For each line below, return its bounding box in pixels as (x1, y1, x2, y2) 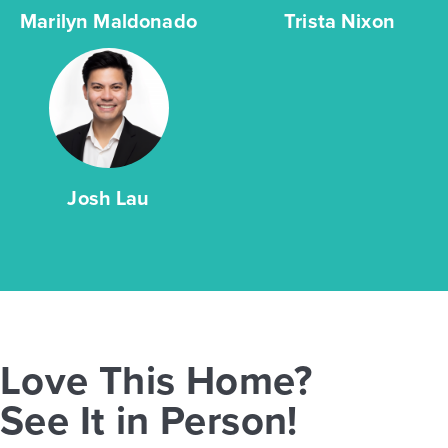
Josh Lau (67, 183, 150, 214)
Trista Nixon (284, 6, 395, 37)
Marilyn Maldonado (20, 6, 197, 37)
